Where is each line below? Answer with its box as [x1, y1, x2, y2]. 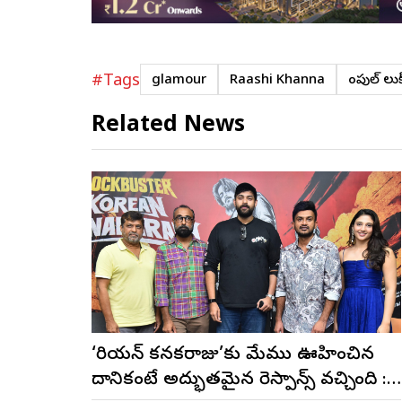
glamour [152, 71, 206, 90]
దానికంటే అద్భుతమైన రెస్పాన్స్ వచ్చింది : [92, 368, 387, 393]
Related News [92, 110, 245, 142]
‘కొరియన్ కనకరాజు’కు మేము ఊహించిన [92, 343, 374, 368]
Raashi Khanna [230, 71, 325, 90]
